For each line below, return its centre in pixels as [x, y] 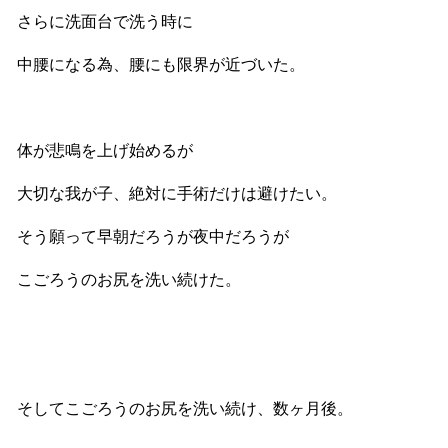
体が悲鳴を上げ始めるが [105, 149]
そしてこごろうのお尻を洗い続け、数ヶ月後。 [185, 407]
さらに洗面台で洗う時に [105, 20]
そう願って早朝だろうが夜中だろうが [153, 235]
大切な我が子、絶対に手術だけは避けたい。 [177, 192]
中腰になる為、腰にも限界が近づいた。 [161, 63]
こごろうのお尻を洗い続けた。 [129, 278]
